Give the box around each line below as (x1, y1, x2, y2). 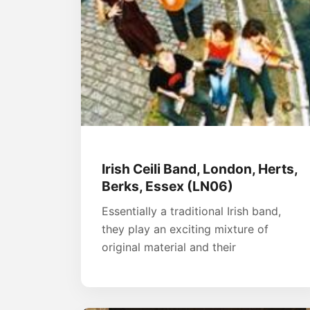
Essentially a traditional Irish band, (102, 204, 281, 219)
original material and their (102, 240, 236, 255)
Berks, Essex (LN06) (102, 178, 233, 195)
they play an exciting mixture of (102, 222, 268, 237)
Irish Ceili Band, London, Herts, (102, 161, 298, 178)
